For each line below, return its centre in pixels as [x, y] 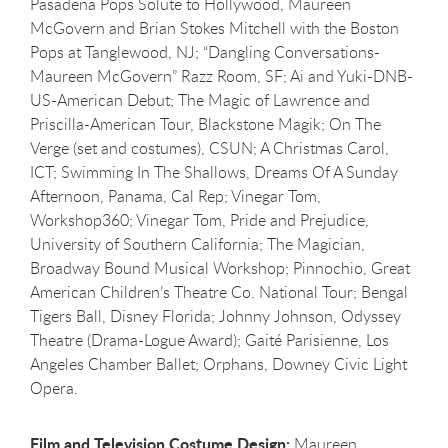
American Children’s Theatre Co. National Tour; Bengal [219, 291]
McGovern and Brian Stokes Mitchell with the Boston [214, 27]
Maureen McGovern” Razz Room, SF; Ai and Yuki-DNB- [221, 75]
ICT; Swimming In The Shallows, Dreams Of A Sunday [214, 171]
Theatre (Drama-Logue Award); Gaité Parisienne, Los [209, 339]
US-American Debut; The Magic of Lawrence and [200, 99]
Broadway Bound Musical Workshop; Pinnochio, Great [220, 267]
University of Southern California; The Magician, [197, 243]
